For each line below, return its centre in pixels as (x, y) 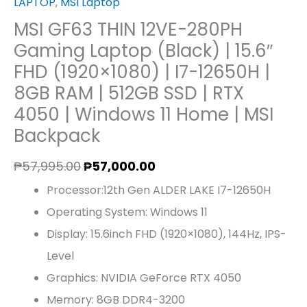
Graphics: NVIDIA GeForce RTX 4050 (144, 278)
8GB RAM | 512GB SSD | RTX (129, 93)
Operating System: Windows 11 (127, 212)
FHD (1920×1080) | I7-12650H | (142, 72)
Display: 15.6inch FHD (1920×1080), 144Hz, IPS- (167, 234)
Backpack (57, 135)
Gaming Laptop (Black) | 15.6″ (143, 50)
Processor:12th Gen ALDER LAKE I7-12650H (159, 191)
